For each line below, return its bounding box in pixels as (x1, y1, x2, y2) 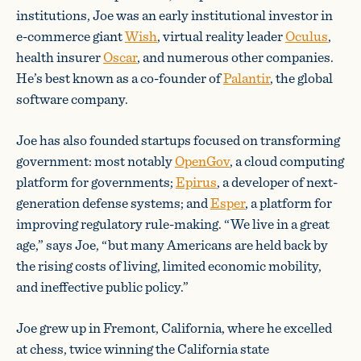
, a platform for (245, 192, 332, 214)
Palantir (223, 67, 270, 89)
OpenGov (175, 150, 230, 172)
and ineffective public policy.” (16, 276, 189, 297)
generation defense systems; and (16, 192, 210, 214)
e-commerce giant (16, 25, 125, 47)
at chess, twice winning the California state (16, 338, 269, 359)
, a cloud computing (230, 150, 344, 172)
